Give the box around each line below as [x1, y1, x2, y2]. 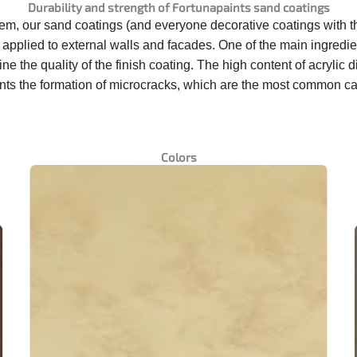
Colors [160, 150, 197, 165]
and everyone [130, 18, 210, 33]
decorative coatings [210, 18, 320, 33]
